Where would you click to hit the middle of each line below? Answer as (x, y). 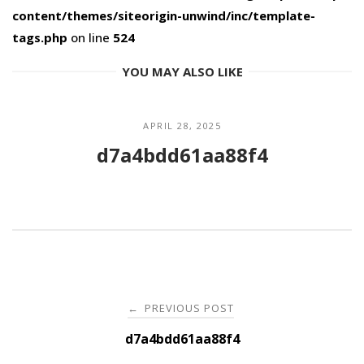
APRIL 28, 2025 (182, 125)
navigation (72, 345)
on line (90, 37)
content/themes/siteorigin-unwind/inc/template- (164, 15)
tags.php (40, 37)
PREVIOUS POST (188, 308)
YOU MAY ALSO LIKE (182, 71)
